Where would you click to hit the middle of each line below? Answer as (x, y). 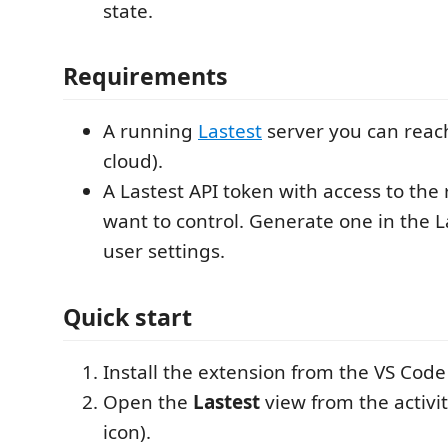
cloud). (133, 161)
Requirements (145, 76)
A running (150, 131)
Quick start (127, 316)
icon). (127, 431)
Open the (148, 401)
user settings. (164, 251)
